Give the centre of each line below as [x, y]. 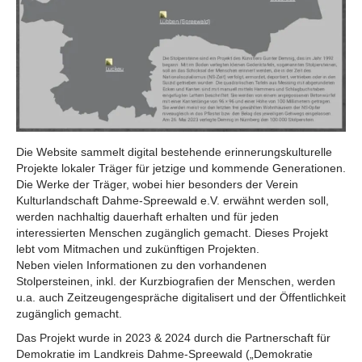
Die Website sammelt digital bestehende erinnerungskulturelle [174, 152]
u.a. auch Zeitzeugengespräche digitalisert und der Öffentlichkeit [181, 297]
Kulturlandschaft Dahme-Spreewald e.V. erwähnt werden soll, [173, 200]
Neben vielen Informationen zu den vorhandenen [141, 265]
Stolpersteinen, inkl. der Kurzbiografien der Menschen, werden [176, 281]
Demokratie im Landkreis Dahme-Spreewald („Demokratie [164, 354]
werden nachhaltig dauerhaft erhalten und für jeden [147, 216]
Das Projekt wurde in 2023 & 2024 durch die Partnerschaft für [173, 337]
